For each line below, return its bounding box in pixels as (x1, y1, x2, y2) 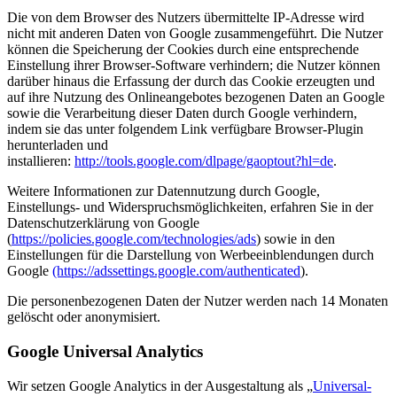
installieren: (7, 153, 74, 169)
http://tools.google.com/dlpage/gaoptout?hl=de (74, 153, 333, 169)
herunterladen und (7, 137, 108, 153)
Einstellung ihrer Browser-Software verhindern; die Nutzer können (7, 58, 380, 74)
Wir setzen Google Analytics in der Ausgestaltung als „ (7, 378, 313, 393)
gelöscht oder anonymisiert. (7, 309, 160, 325)
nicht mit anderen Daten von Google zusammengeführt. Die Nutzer (7, 26, 383, 42)
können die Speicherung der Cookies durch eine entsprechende (7, 42, 359, 58)
